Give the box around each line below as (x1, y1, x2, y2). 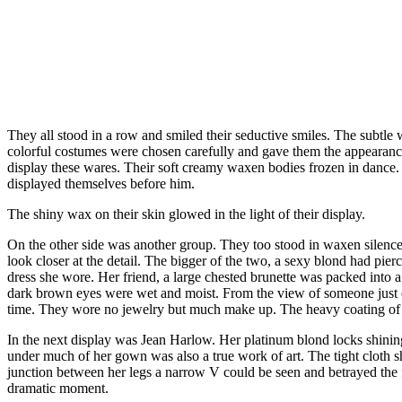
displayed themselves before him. (7, 175, 195, 191)
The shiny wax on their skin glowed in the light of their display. (7, 205, 365, 222)
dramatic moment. (7, 380, 109, 396)
